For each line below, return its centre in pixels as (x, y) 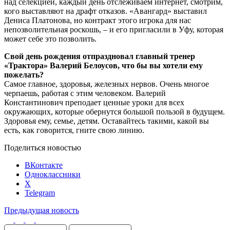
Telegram (40, 193)
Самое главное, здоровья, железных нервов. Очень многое (107, 84)
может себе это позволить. (50, 39)
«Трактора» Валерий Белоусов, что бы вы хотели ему (103, 65)
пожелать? (24, 74)
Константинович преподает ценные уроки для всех (94, 102)
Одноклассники (53, 174)
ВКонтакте (44, 165)
